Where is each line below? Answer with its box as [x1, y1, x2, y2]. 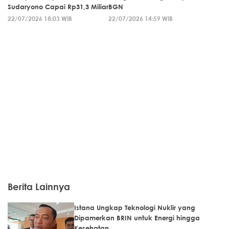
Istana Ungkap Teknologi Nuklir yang [74, 203, 195, 212]
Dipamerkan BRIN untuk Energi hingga [74, 213, 200, 222]
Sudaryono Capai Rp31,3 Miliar [8, 2, 108, 11]
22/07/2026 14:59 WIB [108, 14, 173, 22]
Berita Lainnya [8, 180, 70, 192]
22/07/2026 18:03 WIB [8, 14, 72, 22]
